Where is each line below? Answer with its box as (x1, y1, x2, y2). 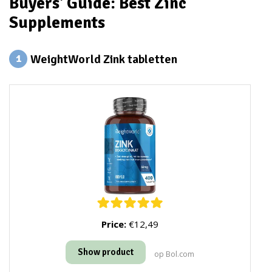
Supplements (9, 13, 105, 33)
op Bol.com (154, 249, 194, 260)
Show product (78, 246, 134, 258)
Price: (101, 218, 126, 231)
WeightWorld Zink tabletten (30, 52, 177, 67)
